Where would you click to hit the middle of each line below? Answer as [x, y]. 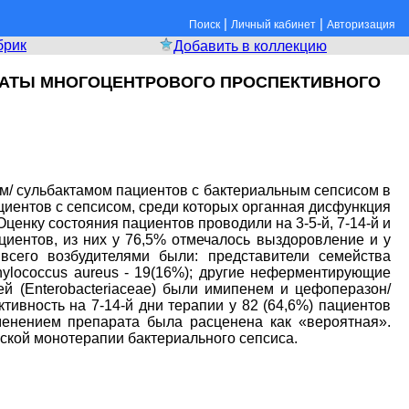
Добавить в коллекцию [250, 46]
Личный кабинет [273, 25]
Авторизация [361, 25]
